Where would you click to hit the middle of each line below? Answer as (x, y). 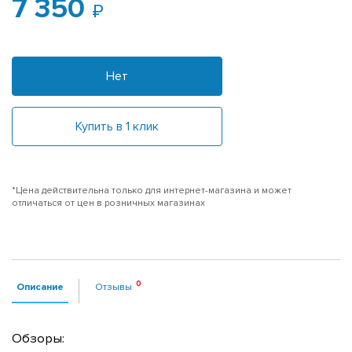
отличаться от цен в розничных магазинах (108, 203)
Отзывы (114, 286)
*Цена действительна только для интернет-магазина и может (152, 190)
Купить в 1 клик (117, 126)
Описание (40, 286)
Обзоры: (38, 338)
